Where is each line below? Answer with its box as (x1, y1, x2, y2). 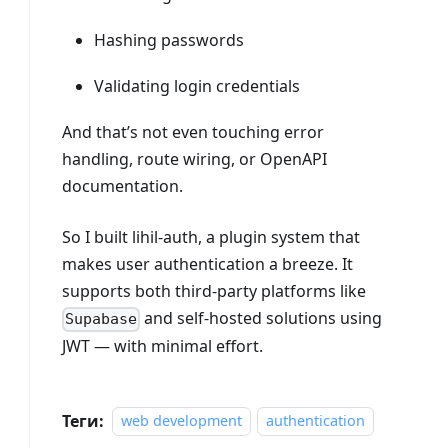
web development (120, 411, 242, 431)
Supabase (64, 310, 137, 329)
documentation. (61, 175, 183, 198)
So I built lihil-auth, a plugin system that (61, 226, 360, 249)
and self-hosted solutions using (140, 307, 383, 330)
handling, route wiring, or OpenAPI (61, 148, 327, 171)
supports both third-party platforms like (61, 280, 366, 303)
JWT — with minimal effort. (61, 334, 263, 357)
